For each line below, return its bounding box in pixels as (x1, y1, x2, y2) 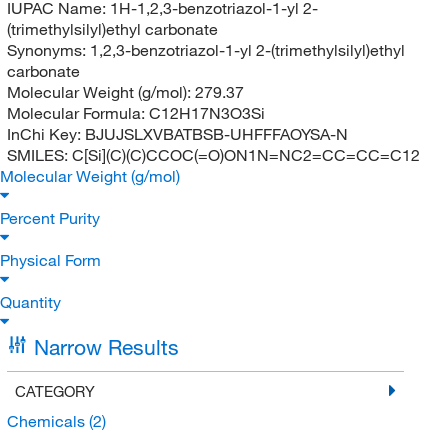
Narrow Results (33, 333, 179, 360)
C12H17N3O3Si (148, 102, 265, 123)
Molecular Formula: (6, 102, 149, 123)
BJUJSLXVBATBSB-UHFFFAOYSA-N (84, 123, 348, 144)
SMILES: (6, 144, 72, 165)
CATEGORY (14, 381, 95, 400)
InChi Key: (6, 123, 85, 144)
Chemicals (6, 410, 89, 431)
